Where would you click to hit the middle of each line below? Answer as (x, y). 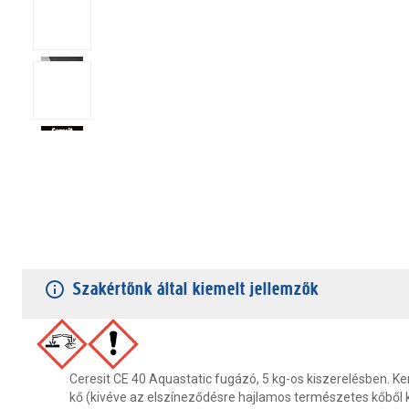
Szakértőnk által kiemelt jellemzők (196, 289)
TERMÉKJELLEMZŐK (82, 249)
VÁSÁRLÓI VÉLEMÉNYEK (241, 249)
